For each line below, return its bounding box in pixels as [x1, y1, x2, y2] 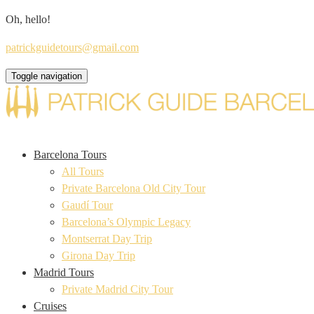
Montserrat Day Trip [62, 233, 152, 245]
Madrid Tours [34, 266, 94, 278]
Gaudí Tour [62, 199, 113, 211]
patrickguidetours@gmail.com [6, 41, 139, 53]
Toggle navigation [11, 71, 82, 81]
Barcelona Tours [34, 149, 107, 161]
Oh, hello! [6, 13, 50, 25]
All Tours [62, 165, 104, 177]
